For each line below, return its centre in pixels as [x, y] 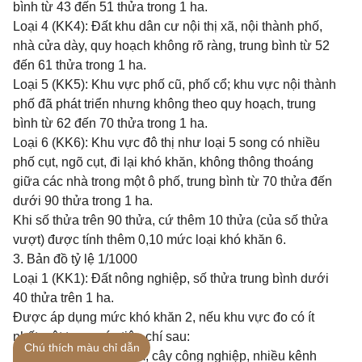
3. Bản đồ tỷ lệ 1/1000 [75, 259]
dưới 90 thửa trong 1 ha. [83, 201]
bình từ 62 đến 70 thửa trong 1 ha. [110, 123]
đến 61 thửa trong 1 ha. [80, 65]
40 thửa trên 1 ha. [63, 298]
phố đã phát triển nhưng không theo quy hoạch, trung [164, 104]
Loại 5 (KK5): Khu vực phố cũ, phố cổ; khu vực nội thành [175, 84]
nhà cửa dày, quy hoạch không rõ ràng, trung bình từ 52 [171, 46]
